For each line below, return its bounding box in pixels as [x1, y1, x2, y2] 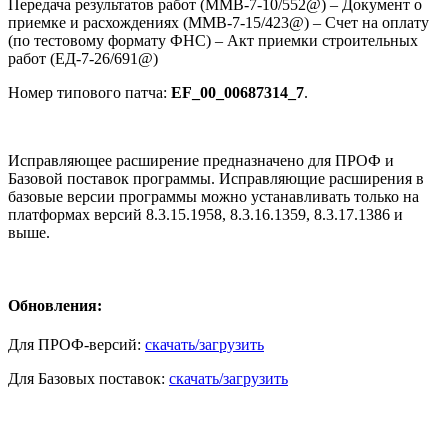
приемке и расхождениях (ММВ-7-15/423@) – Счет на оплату [8, 13, 429, 31]
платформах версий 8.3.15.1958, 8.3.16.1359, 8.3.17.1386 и [8, 205, 403, 223]
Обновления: [8, 296, 102, 314]
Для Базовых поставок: [8, 370, 169, 388]
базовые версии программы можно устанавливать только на [8, 187, 419, 205]
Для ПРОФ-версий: [8, 336, 145, 354]
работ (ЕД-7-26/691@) [8, 49, 158, 67]
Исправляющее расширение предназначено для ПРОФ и [8, 151, 394, 169]
